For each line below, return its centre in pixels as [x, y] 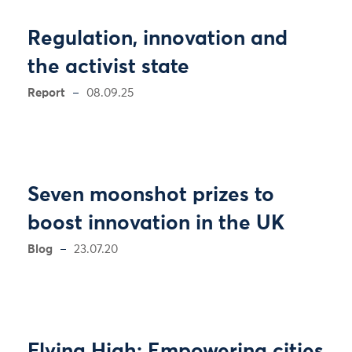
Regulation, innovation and [158, 39]
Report [46, 93]
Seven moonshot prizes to [151, 196]
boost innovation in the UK [156, 224]
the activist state [108, 68]
